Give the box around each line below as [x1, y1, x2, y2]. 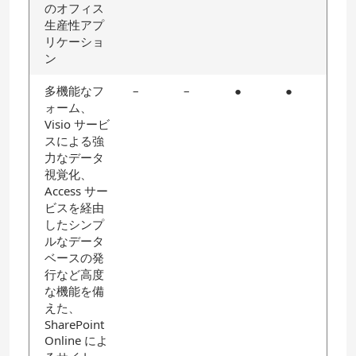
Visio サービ [44, 116, 110, 132]
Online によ [44, 332, 108, 348]
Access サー [44, 183, 108, 199]
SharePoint [44, 316, 104, 332]
